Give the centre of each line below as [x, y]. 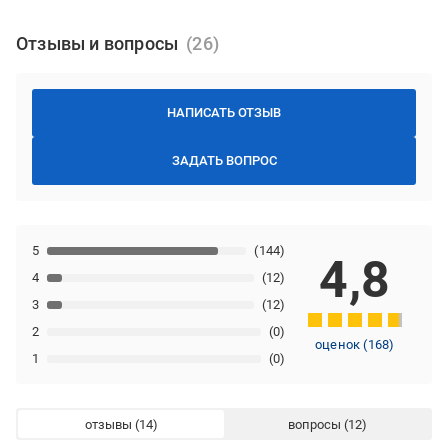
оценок [339, 344]
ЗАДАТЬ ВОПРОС [224, 160]
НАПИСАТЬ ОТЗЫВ [224, 112]
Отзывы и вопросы [97, 43]
